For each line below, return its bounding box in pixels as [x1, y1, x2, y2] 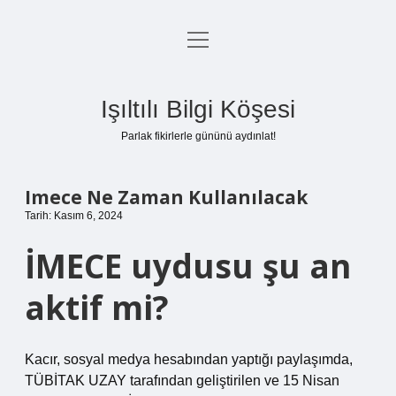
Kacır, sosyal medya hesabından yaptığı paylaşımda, [25, 352, 353, 367]
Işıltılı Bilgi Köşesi [101, 95, 295, 123]
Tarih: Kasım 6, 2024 [25, 209, 123, 222]
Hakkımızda [161, 162, 235, 177]
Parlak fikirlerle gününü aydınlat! [120, 130, 276, 142]
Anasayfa [168, 34, 228, 49]
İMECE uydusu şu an [25, 243, 351, 288]
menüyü [187, 31, 237, 46]
